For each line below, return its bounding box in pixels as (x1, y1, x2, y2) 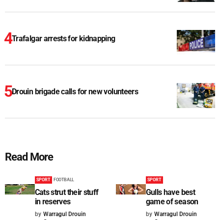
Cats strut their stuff (34, 188, 99, 197)
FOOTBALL (53, 177, 75, 183)
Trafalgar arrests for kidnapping (12, 34, 115, 44)
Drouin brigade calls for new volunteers (12, 87, 138, 97)
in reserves (34, 197, 71, 207)
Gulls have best (145, 188, 195, 197)
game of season (145, 197, 198, 207)
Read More (5, 151, 54, 164)
